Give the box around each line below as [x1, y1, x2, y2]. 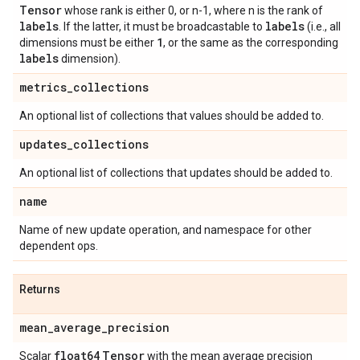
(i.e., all [305, 20, 341, 33]
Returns [19, 283, 60, 296]
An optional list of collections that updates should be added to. [19, 166, 333, 179]
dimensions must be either [19, 36, 157, 49]
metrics [19, 80, 67, 95]
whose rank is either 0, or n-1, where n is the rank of [62, 4, 323, 17]
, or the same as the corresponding [163, 36, 338, 49]
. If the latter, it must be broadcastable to [59, 20, 265, 33]
